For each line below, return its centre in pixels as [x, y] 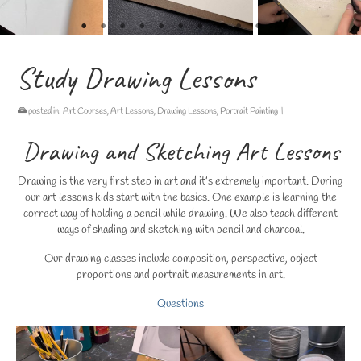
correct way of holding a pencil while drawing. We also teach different [180, 214]
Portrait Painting [249, 111]
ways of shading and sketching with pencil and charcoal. [180, 230]
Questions [180, 305]
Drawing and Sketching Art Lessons [180, 151]
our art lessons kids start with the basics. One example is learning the [180, 198]
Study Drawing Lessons [136, 79]
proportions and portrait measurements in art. [180, 276]
